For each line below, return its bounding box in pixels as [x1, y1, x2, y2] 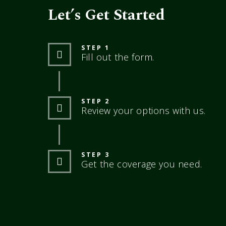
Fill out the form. [81, 50, 155, 63]
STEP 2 [81, 96, 110, 105]
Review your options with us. [81, 104, 206, 117]
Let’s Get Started [48, 3, 165, 27]
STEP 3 [81, 150, 110, 159]
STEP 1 [81, 43, 110, 52]
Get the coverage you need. [81, 157, 202, 170]
